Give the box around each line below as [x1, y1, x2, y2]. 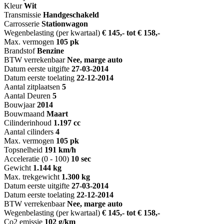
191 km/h [44, 145, 76, 154]
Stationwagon [41, 19, 88, 28]
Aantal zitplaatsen [4, 82, 60, 91]
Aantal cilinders [4, 127, 53, 136]
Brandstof [4, 46, 35, 55]
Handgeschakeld [43, 10, 99, 19]
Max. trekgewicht [4, 172, 59, 181]
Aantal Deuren [4, 91, 50, 100]
